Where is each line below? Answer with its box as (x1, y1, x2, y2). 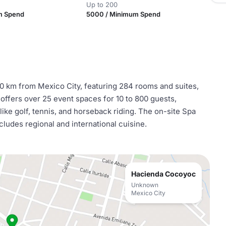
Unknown (131, 181, 158, 189)
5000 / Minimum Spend (86, 10, 160, 18)
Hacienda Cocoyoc (131, 169, 196, 178)
